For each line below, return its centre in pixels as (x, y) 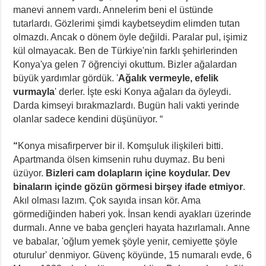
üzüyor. (30, 173)
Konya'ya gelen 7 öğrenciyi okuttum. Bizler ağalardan (125, 64)
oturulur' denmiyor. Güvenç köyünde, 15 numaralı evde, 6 (133, 255)
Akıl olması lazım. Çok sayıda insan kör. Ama (107, 200)
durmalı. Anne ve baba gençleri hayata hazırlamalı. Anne (132, 227)
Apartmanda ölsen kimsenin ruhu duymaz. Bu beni (119, 159)
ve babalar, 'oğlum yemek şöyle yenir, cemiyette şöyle (126, 241)
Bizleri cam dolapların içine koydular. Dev (138, 173)
